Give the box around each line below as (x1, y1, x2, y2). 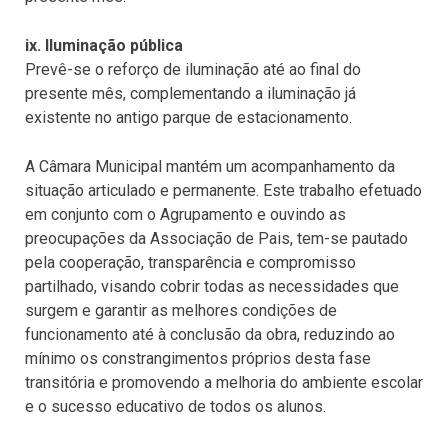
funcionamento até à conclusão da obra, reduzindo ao (25, 324, 395, 344)
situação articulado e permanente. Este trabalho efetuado (25, 180, 422, 200)
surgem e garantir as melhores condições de (25, 300, 337, 320)
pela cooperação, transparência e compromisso (25, 252, 356, 272)
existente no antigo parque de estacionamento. (25, 107, 352, 127)
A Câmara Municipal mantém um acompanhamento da (25, 156, 395, 176)
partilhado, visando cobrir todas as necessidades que (25, 276, 399, 296)
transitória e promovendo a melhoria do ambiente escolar (25, 372, 423, 392)
